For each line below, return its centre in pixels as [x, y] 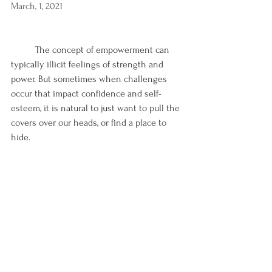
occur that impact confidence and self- [86, 93]
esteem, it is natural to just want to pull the [97, 108]
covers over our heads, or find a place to [90, 123]
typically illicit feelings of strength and [88, 64]
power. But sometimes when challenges [90, 79]
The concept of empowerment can [23, 50]
